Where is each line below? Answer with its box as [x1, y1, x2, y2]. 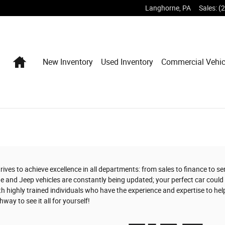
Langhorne [145, 4, 179, 12]
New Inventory [43, 57, 93, 67]
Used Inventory [101, 57, 153, 67]
